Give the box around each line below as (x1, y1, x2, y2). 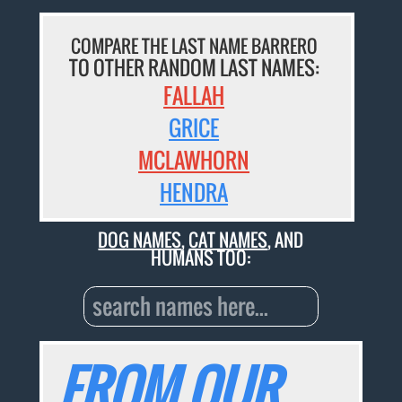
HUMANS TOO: (151, 243, 251, 271)
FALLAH (163, 79, 225, 112)
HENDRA (160, 176, 229, 209)
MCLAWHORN (138, 144, 250, 177)
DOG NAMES (98, 225, 182, 253)
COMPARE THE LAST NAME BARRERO (70, 32, 318, 60)
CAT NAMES (188, 225, 268, 253)
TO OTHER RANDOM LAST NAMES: (68, 53, 319, 83)
